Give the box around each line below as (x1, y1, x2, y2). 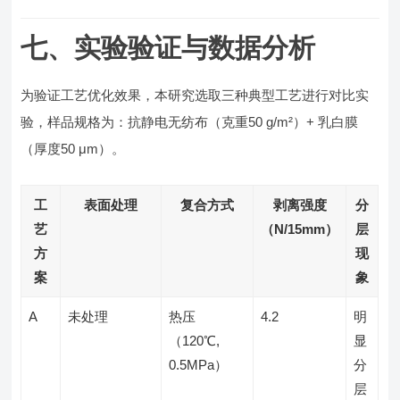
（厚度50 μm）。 (21, 141, 126, 156)
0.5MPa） (169, 357, 229, 372)
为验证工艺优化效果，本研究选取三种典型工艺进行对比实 (21, 87, 370, 103)
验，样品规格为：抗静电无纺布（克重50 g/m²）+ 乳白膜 (21, 114, 359, 129)
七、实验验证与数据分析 (21, 33, 316, 62)
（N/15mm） (261, 221, 339, 237)
